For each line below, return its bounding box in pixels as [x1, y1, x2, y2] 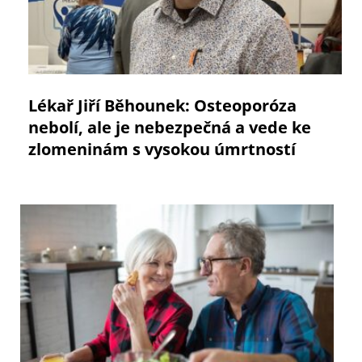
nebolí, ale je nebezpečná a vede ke [28, 116, 311, 139]
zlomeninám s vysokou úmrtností [28, 138, 296, 161]
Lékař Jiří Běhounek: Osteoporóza [28, 95, 297, 117]
